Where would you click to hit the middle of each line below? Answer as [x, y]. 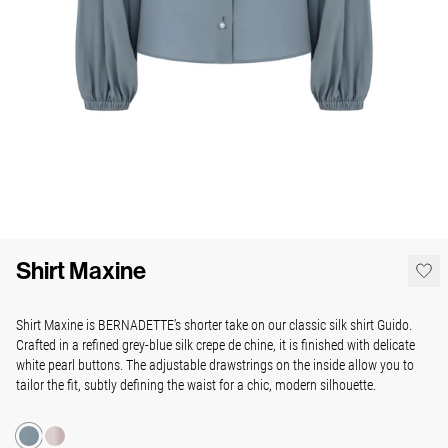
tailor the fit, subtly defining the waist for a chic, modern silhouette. [196, 385]
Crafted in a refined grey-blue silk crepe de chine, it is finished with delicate [215, 345]
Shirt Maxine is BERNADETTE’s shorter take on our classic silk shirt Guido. [214, 325]
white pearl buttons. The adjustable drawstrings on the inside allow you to [215, 365]
